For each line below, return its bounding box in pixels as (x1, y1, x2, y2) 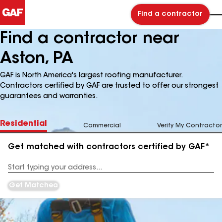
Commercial (83, 123, 121, 129)
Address (8, 168, 33, 174)
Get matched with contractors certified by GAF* (8, 143, 210, 151)
